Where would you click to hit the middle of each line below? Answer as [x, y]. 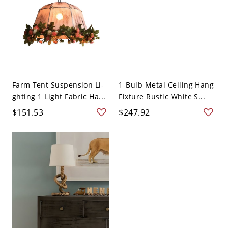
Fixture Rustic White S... [162, 97]
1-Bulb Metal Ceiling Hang [166, 85]
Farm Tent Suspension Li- [58, 85]
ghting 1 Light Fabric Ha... [59, 97]
